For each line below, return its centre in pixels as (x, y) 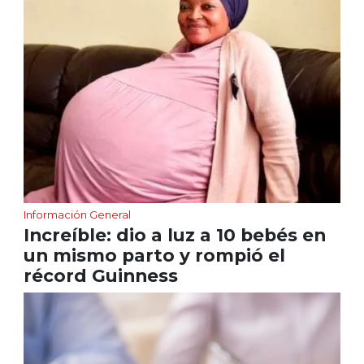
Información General (77, 215)
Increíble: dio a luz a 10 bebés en (174, 235)
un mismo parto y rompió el (154, 256)
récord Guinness (100, 276)
